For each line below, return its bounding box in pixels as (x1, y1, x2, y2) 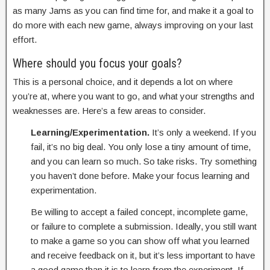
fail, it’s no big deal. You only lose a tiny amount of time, (31, 142, 251, 152)
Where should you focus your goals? (13, 56, 182, 71)
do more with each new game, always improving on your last (13, 20, 253, 30)
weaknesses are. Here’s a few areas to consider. (13, 105, 206, 116)
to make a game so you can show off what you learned (31, 236, 250, 246)
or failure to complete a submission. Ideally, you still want (31, 221, 257, 231)
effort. (13, 34, 37, 45)
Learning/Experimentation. (31, 127, 149, 137)
